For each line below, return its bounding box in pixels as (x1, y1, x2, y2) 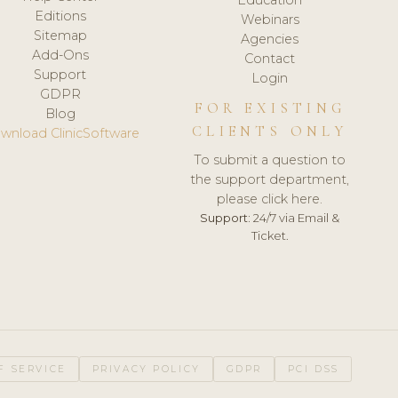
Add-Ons (31, 46, 89, 63)
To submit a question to (194, 151, 346, 168)
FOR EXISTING (194, 99, 346, 117)
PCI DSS (287, 362, 339, 375)
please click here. (217, 190, 323, 207)
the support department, (190, 171, 350, 187)
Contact (244, 50, 296, 67)
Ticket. (251, 227, 289, 243)
